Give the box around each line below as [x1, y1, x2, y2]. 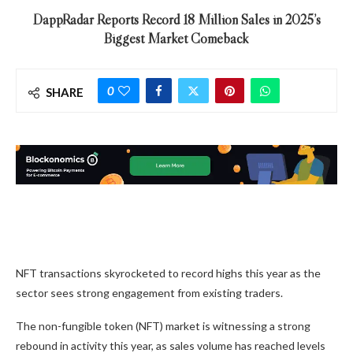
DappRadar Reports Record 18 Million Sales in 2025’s [32, 10, 321, 28]
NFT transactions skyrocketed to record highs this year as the [16, 266, 321, 281]
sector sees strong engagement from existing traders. [16, 286, 283, 300]
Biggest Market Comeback [104, 29, 249, 47]
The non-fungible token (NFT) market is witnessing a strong [16, 319, 310, 333]
